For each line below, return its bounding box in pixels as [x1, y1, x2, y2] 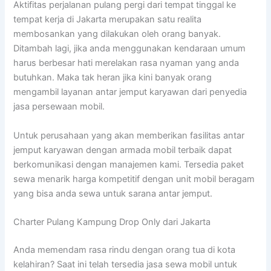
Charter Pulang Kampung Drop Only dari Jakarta [13, 217, 211, 228]
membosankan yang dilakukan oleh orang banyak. [13, 28, 221, 40]
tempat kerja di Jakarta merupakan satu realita [13, 14, 202, 25]
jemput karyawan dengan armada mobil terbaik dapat [13, 144, 232, 155]
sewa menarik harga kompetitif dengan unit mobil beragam [13, 173, 255, 184]
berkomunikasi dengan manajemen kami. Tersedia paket [13, 158, 244, 170]
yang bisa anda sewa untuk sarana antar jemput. [13, 188, 213, 199]
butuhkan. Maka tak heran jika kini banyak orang [13, 72, 212, 83]
